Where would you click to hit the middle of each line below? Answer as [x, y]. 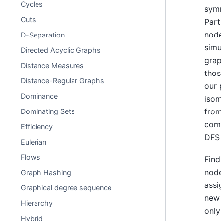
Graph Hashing [46, 172]
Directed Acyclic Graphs [61, 50]
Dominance [39, 96]
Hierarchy [37, 203]
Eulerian [34, 142]
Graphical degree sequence [66, 188]
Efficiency [37, 127]
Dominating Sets [48, 111]
